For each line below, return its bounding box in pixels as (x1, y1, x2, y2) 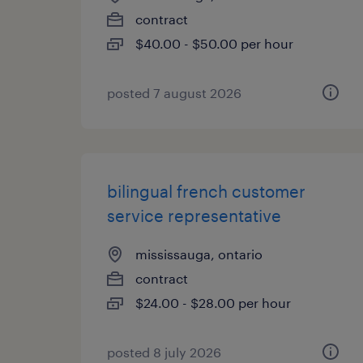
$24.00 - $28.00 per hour (135, 295, 291, 310)
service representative (107, 206, 281, 225)
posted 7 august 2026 (107, 85, 241, 100)
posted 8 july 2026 (107, 344, 221, 360)
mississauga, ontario (135, 246, 263, 262)
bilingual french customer (107, 181, 305, 201)
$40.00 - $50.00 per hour (135, 36, 293, 51)
